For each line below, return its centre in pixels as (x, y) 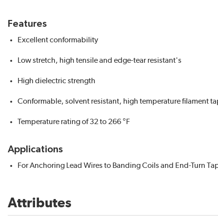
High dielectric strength (56, 81)
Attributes (40, 203)
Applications (35, 149)
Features (27, 24)
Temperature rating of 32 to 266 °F (74, 122)
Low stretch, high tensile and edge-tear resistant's (100, 60)
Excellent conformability (58, 40)
